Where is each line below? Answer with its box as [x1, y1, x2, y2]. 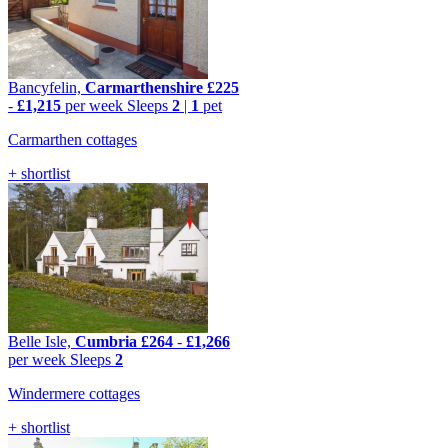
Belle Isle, [8, 333, 75, 351]
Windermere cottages [8, 385, 140, 403]
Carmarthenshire [85, 79, 203, 97]
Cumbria [75, 333, 137, 351]
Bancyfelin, [8, 79, 85, 97]
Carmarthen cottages [8, 131, 137, 149]
